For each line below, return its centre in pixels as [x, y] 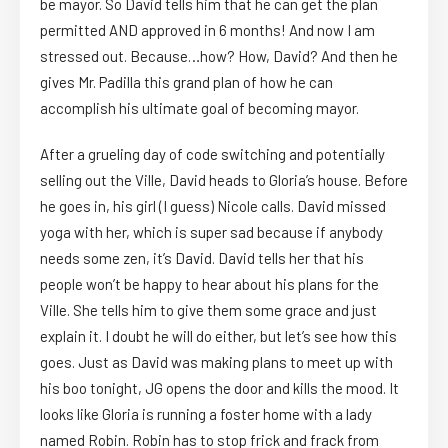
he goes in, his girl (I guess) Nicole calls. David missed [213, 206]
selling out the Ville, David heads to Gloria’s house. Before [224, 180]
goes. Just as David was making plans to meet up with [216, 362]
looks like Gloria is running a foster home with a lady [206, 414]
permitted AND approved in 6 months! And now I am [207, 30]
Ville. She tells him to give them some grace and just [208, 310]
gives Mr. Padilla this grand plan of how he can [186, 82]
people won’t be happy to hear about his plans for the [209, 284]
